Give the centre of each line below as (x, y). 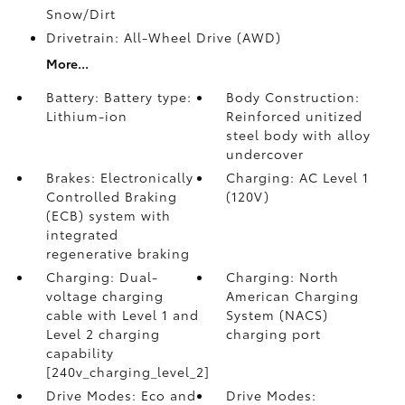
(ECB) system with (108, 215)
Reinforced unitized (295, 116)
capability (80, 353)
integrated (82, 234)
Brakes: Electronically (119, 177)
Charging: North (283, 277)
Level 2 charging (103, 334)
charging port (274, 334)
